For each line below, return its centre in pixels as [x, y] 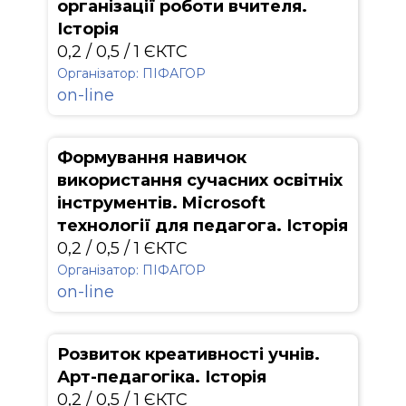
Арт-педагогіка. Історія [162, 377]
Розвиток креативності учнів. [188, 354]
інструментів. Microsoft [161, 203]
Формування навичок [152, 158]
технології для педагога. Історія [203, 226]
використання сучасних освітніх [200, 180]
